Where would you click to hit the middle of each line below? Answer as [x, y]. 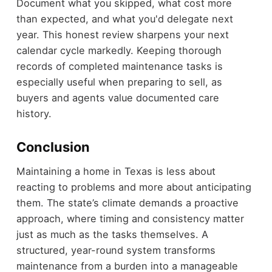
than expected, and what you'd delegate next [124, 19]
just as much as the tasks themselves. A [112, 235]
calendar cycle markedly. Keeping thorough [119, 50]
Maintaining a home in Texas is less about [116, 172]
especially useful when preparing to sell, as [119, 82]
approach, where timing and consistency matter [130, 219]
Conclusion [53, 147]
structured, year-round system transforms [116, 250]
